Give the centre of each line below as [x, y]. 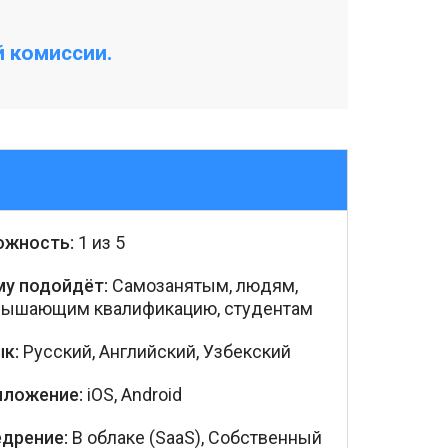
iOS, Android [134, 394]
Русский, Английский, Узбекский [155, 351]
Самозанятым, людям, [203, 285]
